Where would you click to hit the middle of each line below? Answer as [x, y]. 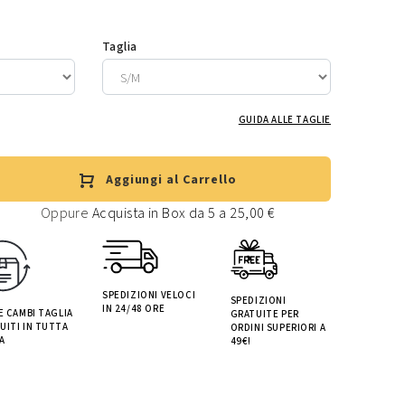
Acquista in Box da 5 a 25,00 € [183, 213]
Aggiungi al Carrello [171, 179]
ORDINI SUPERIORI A [278, 327]
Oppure [66, 213]
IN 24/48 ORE [134, 308]
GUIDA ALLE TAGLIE [284, 119]
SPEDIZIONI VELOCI [149, 295]
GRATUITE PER [264, 314]
